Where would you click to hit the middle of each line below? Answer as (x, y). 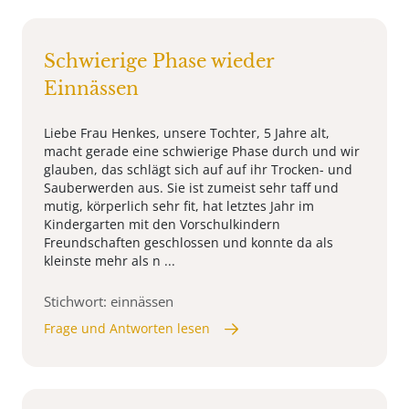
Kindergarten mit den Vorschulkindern (162, 225)
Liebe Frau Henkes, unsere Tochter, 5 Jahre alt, (187, 133)
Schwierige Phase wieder (159, 62)
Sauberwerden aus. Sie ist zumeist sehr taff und (191, 188)
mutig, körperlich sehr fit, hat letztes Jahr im (179, 206)
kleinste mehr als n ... (110, 261)
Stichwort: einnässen (109, 302)
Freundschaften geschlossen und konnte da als (189, 243)
